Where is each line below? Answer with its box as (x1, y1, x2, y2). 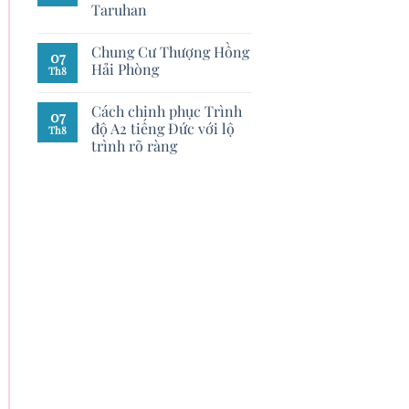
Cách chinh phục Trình (91, 101, 242, 121)
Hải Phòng (91, 59, 159, 79)
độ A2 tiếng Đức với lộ (91, 119, 235, 138)
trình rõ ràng (91, 136, 177, 155)
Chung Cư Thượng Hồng (91, 42, 249, 61)
